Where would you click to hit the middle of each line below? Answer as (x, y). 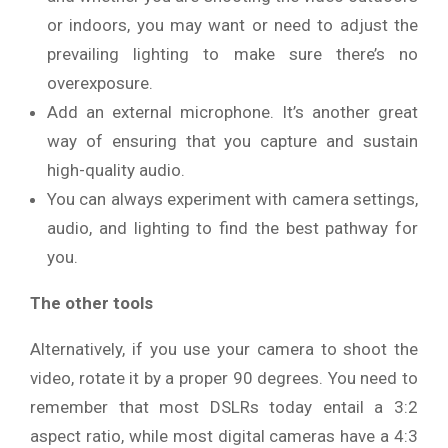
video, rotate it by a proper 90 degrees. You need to (224, 377)
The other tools (91, 302)
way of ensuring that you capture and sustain (232, 140)
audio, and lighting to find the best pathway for (232, 227)
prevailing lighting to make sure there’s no (232, 53)
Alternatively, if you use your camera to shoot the (224, 348)
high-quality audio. (116, 169)
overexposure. (100, 82)
